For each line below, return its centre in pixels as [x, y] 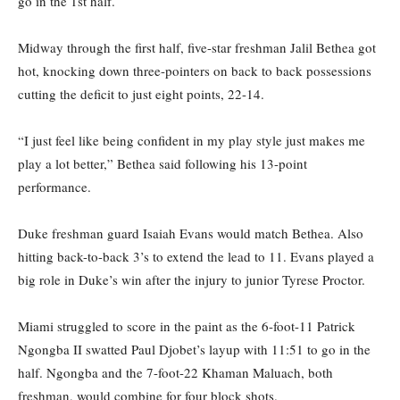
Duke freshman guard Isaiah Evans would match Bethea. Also [191, 233]
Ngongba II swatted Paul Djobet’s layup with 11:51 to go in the [194, 350]
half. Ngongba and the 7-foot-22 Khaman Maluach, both [175, 373]
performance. [57, 187]
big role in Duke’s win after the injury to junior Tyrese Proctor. [192, 280]
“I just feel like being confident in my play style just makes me [192, 141]
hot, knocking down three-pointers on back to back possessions [195, 71]
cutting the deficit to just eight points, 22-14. [141, 94]
